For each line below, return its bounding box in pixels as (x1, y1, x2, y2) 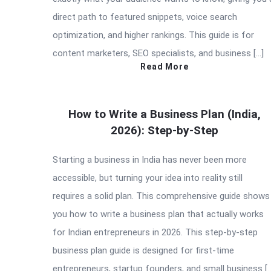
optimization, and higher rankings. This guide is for (53, 29, 254, 41)
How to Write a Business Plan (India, (68, 106, 261, 121)
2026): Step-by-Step (111, 123, 218, 137)
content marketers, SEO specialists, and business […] (53, 47, 264, 59)
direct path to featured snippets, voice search (53, 11, 237, 22)
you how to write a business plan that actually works (53, 208, 264, 220)
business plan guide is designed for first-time (53, 244, 234, 256)
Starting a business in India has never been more (53, 154, 247, 165)
